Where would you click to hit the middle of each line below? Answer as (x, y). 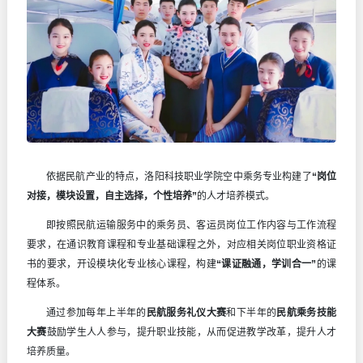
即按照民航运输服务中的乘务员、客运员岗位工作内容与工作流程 (191, 225)
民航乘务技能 (307, 312)
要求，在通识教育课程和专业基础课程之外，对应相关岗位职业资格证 (181, 244)
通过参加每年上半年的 (96, 312)
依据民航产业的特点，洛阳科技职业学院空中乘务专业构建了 (179, 176)
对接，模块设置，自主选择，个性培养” (112, 196)
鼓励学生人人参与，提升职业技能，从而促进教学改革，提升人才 (192, 332)
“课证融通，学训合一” (267, 264)
